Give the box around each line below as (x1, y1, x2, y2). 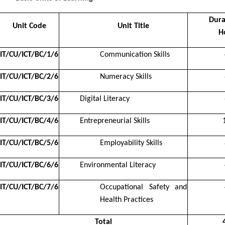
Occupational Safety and (100, 183, 187, 191)
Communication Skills (100, 50, 170, 59)
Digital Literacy (80, 94, 130, 103)
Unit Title (118, 22, 149, 30)
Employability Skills (100, 139, 162, 147)
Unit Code (12, 22, 46, 30)
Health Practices (100, 195, 153, 204)
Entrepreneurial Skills (80, 117, 150, 125)
